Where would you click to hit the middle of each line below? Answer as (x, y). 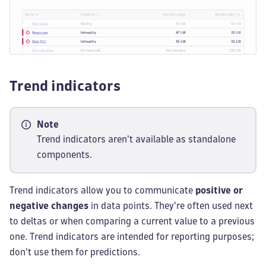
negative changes (49, 206)
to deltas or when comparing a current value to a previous (132, 221)
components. (64, 155)
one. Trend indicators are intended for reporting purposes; (132, 237)
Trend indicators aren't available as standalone (136, 140)
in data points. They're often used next (171, 206)
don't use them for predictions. (75, 252)
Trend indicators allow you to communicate (102, 191)
